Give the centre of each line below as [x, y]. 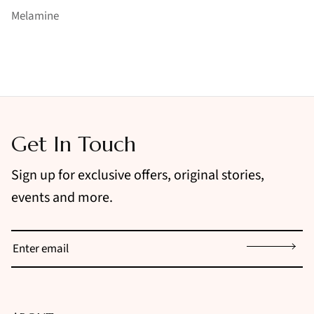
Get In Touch [74, 144]
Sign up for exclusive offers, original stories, [138, 175]
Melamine [35, 16]
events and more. [62, 197]
